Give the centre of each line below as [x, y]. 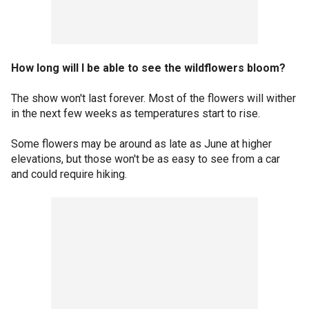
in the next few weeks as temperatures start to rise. [136, 113]
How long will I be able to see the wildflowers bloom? [148, 68]
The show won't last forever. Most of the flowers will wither [153, 98]
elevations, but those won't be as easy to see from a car [146, 159]
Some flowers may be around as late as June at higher [141, 143]
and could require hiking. [69, 174]
